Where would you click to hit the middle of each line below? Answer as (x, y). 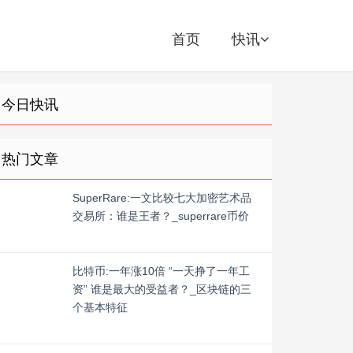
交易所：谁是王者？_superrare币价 (161, 216)
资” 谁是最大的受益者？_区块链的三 (162, 289)
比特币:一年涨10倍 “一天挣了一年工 (161, 271)
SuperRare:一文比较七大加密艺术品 (162, 198)
